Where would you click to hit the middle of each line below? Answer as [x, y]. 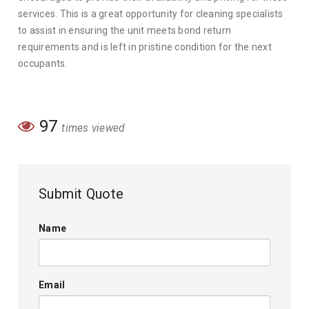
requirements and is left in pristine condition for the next [145, 47]
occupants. [43, 63]
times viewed [93, 128]
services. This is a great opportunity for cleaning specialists [151, 14]
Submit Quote [81, 194]
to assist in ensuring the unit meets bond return [125, 30]
